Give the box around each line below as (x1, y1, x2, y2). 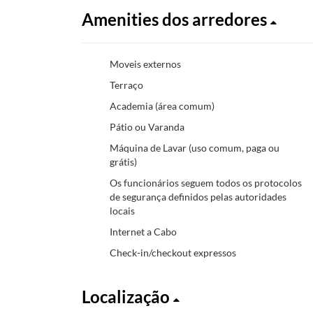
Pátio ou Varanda (110, 120, 184, 133)
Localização (82, 286, 173, 307)
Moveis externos (110, 57, 181, 70)
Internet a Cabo (110, 225, 177, 238)
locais (110, 204, 135, 217)
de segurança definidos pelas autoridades (110, 190, 286, 203)
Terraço (110, 78, 143, 91)
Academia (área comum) (110, 99, 214, 112)
